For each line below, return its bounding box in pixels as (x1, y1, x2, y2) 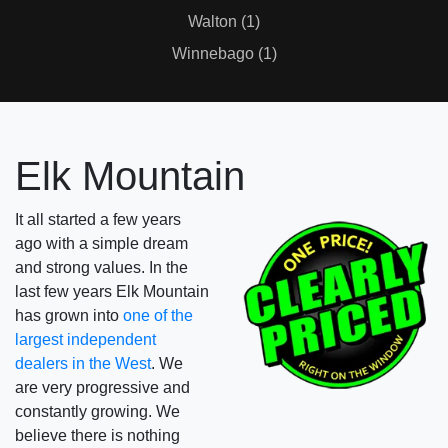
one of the (123, 307, 193, 324)
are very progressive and (15, 379, 190, 396)
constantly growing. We (15, 403, 180, 420)
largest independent (15, 331, 156, 348)
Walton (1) (188, 13, 260, 30)
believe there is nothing (15, 427, 180, 444)
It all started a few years (15, 211, 181, 228)
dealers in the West (15, 355, 151, 372)
